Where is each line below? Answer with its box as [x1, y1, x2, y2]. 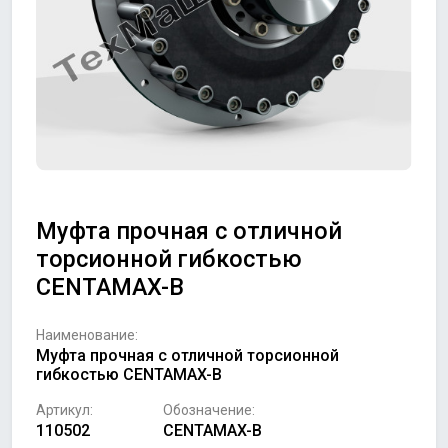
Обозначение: [162, 402, 255, 419]
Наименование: [36, 327, 138, 344]
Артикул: [36, 402, 93, 419]
